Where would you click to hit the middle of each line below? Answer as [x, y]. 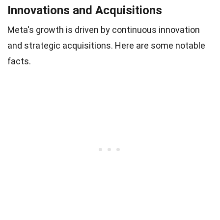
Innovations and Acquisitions [85, 10]
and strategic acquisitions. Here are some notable [106, 45]
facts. [19, 61]
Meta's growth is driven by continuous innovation [104, 30]
